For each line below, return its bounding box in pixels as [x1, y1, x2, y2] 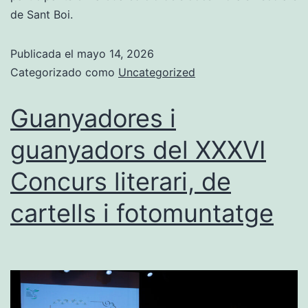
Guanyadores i [10, 103, 176, 134]
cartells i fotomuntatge [10, 198, 274, 229]
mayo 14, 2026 [77, 47, 154, 61]
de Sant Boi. [10, 8, 73, 22]
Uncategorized [118, 65, 195, 80]
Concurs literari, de [10, 166, 231, 197]
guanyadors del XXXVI [10, 135, 266, 166]
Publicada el [10, 47, 77, 61]
